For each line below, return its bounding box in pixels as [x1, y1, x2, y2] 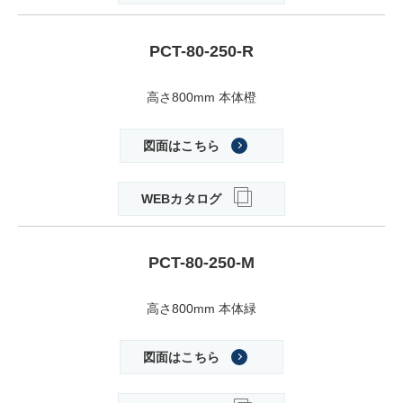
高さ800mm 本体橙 [147, 90, 256, 105]
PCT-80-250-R [149, 42, 254, 61]
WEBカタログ [140, 192, 222, 207]
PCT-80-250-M [148, 254, 255, 273]
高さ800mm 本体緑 [147, 301, 256, 317]
